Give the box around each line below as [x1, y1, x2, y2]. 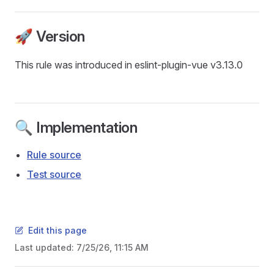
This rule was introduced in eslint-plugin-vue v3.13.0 [15, 59, 243, 71]
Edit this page [28, 225, 87, 235]
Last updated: [15, 242, 76, 253]
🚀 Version [15, 28, 85, 45]
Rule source [27, 149, 81, 161]
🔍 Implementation [15, 119, 138, 136]
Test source [27, 168, 81, 180]
